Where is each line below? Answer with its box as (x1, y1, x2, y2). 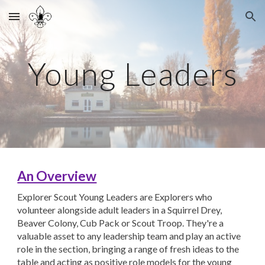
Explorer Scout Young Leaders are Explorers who (17, 191, 213, 202)
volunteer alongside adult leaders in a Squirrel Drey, (17, 204, 222, 215)
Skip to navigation (182, 17, 256, 27)
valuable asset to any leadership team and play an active (17, 230, 241, 241)
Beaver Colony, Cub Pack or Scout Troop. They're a (17, 217, 224, 228)
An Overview (17, 168, 97, 184)
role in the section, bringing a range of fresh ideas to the (17, 243, 240, 254)
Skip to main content (9, 17, 93, 27)
